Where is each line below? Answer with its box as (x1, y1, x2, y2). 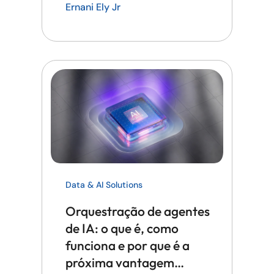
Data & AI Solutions (65, 179, 143, 191)
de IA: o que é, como (65, 220, 179, 237)
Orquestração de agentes (65, 203, 210, 220)
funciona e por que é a (65, 237, 190, 254)
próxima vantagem (65, 254, 174, 271)
